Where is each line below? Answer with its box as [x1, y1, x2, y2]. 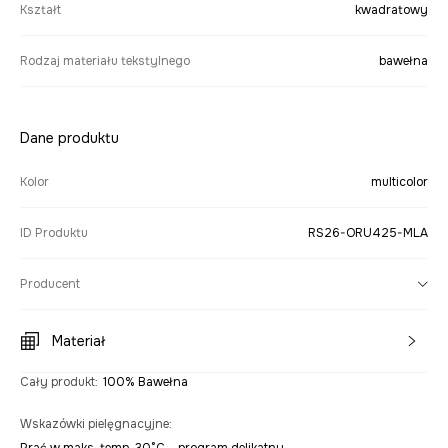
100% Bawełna [103, 374, 188, 390]
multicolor [371, 174, 428, 190]
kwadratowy [355, 2, 428, 18]
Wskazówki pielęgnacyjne [20, 416, 169, 432]
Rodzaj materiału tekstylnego [20, 53, 190, 69]
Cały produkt [20, 374, 95, 390]
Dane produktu [20, 129, 119, 147]
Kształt [20, 2, 61, 18]
